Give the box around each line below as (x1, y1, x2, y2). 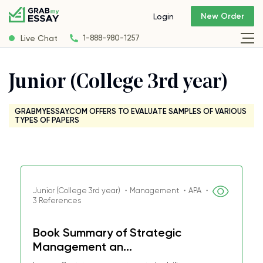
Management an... (33, 240, 132, 254)
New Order (201, 11, 244, 22)
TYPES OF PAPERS (15, 116, 79, 124)
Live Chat (21, 33, 58, 43)
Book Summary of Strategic (33, 225, 181, 240)
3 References (33, 196, 81, 205)
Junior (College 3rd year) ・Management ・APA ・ (33, 186, 211, 195)
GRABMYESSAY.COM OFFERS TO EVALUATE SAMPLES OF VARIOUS (15, 107, 247, 116)
